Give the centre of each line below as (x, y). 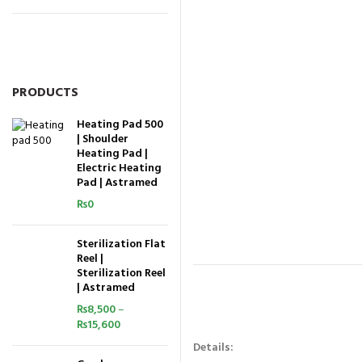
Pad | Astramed (117, 183)
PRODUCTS (45, 93)
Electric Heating (119, 168)
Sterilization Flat (121, 244)
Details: (213, 348)
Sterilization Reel (121, 274)
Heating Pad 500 (120, 125)
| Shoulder (103, 139)
